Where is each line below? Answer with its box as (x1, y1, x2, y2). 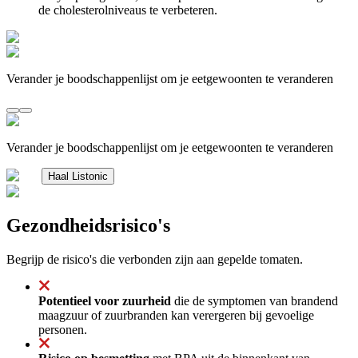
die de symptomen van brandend (171, 293, 338, 308)
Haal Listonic (48, 169, 108, 182)
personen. (38, 322, 87, 336)
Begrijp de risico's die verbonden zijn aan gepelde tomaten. (6, 252, 303, 266)
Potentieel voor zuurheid (38, 293, 171, 308)
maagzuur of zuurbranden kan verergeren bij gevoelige (38, 308, 314, 322)
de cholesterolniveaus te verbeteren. (38, 2, 217, 17)
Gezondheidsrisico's (6, 214, 170, 236)
